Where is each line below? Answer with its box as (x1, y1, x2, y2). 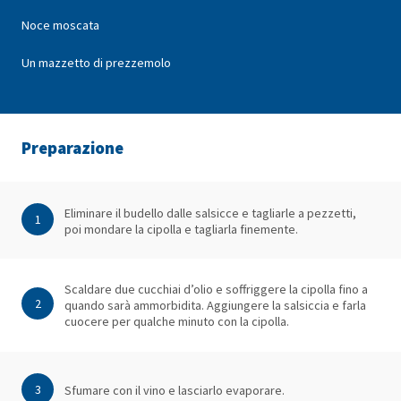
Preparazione (21, 137, 124, 159)
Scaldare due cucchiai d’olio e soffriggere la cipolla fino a (64, 280, 368, 297)
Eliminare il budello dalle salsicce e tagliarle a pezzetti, (64, 204, 356, 221)
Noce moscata (21, 17, 99, 34)
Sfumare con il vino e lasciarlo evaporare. (64, 382, 285, 399)
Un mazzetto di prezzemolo (21, 55, 171, 72)
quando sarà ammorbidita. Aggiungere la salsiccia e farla (64, 296, 366, 313)
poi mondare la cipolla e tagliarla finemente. (64, 220, 298, 237)
